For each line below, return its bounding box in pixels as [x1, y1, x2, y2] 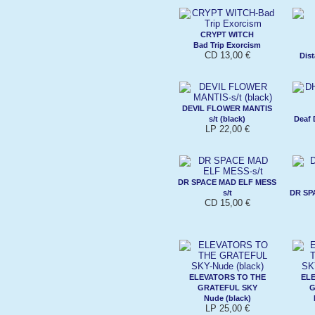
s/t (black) [209, 114, 245, 123]
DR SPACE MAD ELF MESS [178, 177, 276, 186]
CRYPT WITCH [200, 30, 254, 39]
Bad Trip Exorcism [193, 40, 261, 49]
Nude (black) [203, 293, 251, 302]
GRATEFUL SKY [197, 283, 257, 292]
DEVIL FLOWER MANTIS [182, 103, 272, 112]
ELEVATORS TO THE [188, 272, 266, 281]
